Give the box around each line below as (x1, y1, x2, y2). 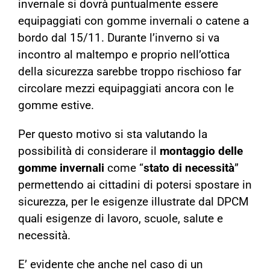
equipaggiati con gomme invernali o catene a (18, 14, 249, 28)
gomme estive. (18, 99, 94, 113)
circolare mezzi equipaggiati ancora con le (18, 82, 234, 96)
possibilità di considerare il (18, 145, 160, 159)
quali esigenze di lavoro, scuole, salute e (18, 212, 223, 226)
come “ (104, 162, 143, 175)
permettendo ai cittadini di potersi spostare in (18, 178, 252, 192)
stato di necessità (143, 162, 234, 175)
